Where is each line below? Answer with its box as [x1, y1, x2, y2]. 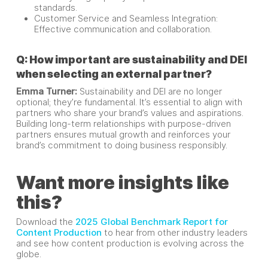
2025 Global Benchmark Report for [75, 217, 228, 227]
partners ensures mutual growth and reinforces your [16, 129, 230, 140]
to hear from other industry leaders [101, 227, 248, 238]
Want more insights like [16, 172, 229, 193]
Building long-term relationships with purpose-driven [16, 118, 231, 129]
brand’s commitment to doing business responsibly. [16, 140, 227, 151]
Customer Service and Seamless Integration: [33, 13, 218, 24]
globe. [16, 249, 41, 260]
